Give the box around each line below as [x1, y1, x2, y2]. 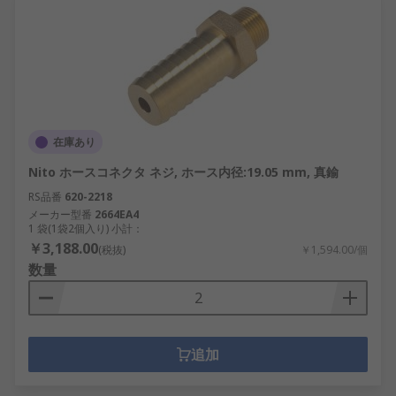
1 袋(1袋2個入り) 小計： [28, 221, 143, 236]
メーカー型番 [28, 207, 92, 222]
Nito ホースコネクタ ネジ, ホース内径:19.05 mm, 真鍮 [28, 164, 339, 180]
